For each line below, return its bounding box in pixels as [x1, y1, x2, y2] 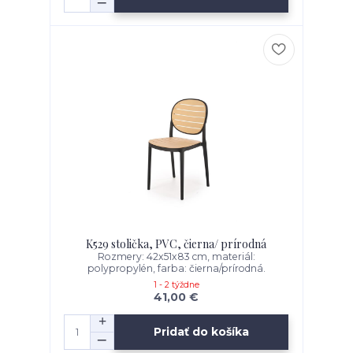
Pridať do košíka [154, 325, 250, 340]
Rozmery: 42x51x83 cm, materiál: [97, 250, 255, 262]
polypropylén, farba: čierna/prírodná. [87, 262, 266, 274]
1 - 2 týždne [153, 279, 199, 290]
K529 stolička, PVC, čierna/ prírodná [86, 236, 267, 251]
